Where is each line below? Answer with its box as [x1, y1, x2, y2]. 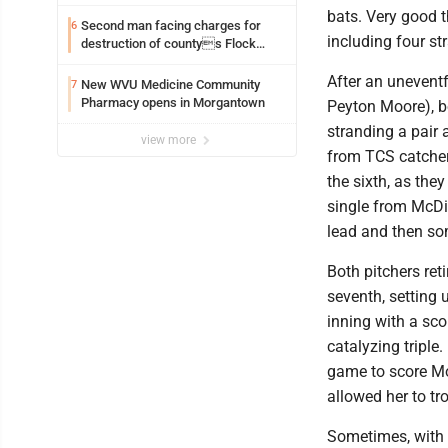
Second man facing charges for [81, 18, 261, 34]
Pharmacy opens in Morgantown [81, 95, 265, 111]
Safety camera [81, 54, 165, 70]
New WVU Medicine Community [81, 77, 260, 93]
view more [141, 133, 199, 148]
